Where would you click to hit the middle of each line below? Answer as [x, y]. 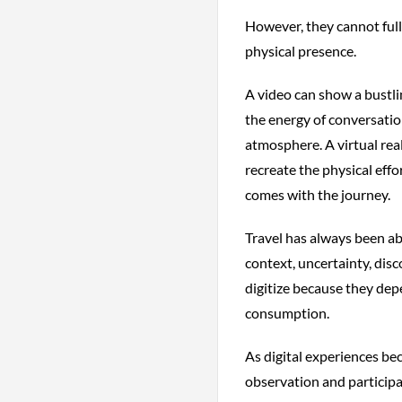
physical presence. [300, 51]
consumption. [287, 313]
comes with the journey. [317, 194]
